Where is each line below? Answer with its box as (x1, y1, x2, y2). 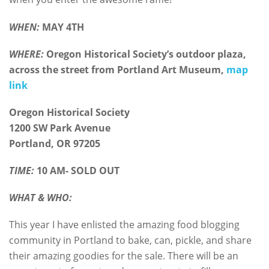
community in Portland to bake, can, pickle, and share (9, 234, 252, 247)
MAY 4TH (40, 20, 84, 34)
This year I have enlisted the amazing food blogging (9, 218, 240, 232)
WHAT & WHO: (9, 191, 72, 205)
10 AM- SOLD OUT (34, 164, 119, 178)
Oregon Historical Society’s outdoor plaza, (44, 47, 246, 61)
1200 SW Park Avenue (9, 121, 110, 134)
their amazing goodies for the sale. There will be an (9, 249, 238, 263)
